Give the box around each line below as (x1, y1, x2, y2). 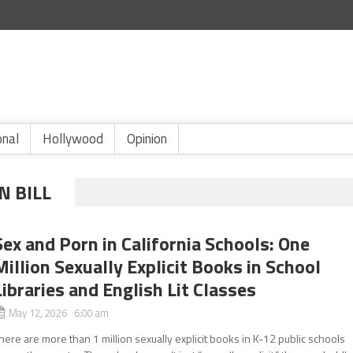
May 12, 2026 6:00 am (9, 305, 110, 321)
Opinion (127, 128, 167, 149)
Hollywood (43, 128, 103, 149)
